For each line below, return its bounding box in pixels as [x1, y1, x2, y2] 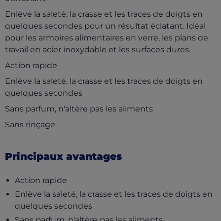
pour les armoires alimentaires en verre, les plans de [5, 33, 208, 43]
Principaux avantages [5, 150, 122, 163]
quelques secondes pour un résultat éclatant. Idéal [5, 21, 206, 31]
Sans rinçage [5, 120, 55, 130]
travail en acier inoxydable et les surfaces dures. [5, 45, 190, 55]
